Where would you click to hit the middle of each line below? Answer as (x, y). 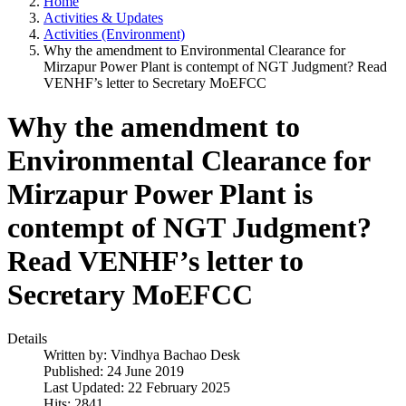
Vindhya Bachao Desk (175, 355)
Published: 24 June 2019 (114, 372)
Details (27, 339)
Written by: (77, 355)
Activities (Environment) (114, 34)
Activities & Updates (103, 17)
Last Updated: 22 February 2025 (137, 388)
